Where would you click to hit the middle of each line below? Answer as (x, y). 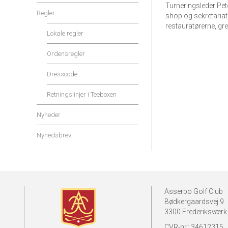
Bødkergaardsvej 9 (194, 202)
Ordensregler (66, 54)
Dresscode (62, 74)
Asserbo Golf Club (194, 191)
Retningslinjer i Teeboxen (82, 94)
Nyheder (49, 115)
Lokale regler (65, 33)
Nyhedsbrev (54, 135)
